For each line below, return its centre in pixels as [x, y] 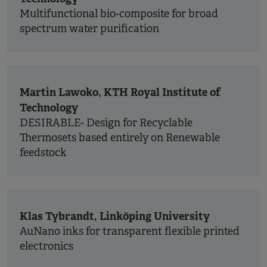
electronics [46, 246]
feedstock [43, 153]
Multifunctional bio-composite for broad [119, 14]
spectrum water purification [89, 29]
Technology [49, 108]
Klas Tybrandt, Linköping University [115, 216]
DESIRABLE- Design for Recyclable [106, 123]
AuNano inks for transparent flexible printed [130, 231]
